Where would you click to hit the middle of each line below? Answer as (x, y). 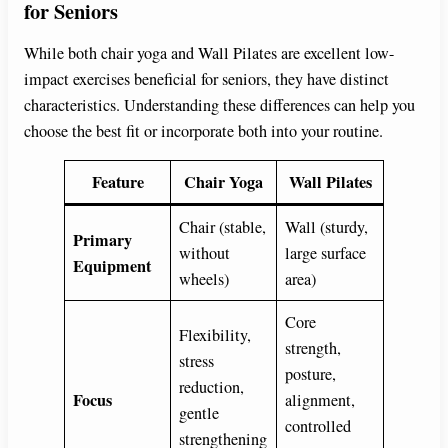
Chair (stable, (223, 227)
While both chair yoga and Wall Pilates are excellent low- (209, 52)
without (205, 253)
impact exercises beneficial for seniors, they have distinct (206, 78)
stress (197, 361)
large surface (326, 253)
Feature (117, 182)
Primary (103, 240)
